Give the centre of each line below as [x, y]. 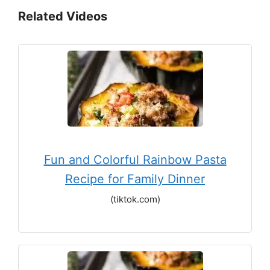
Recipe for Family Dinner [135, 179]
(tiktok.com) [135, 199]
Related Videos [63, 16]
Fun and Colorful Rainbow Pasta [135, 159]
